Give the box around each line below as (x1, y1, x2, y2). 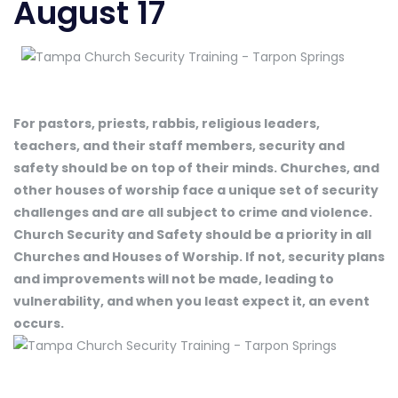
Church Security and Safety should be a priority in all (13, 225, 371, 243)
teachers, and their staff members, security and (13, 136, 345, 155)
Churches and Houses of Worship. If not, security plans (13, 247, 385, 266)
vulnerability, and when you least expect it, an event (13, 291, 370, 310)
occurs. (13, 314, 64, 332)
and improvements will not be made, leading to (13, 269, 334, 288)
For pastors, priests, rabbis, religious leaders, (13, 114, 320, 132)
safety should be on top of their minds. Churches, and (13, 158, 379, 177)
